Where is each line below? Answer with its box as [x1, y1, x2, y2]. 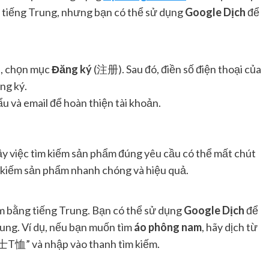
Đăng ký [52, 62, 92, 76]
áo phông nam [134, 220, 202, 234]
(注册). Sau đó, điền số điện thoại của [92, 62, 261, 76]
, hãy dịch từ [202, 220, 258, 234]
